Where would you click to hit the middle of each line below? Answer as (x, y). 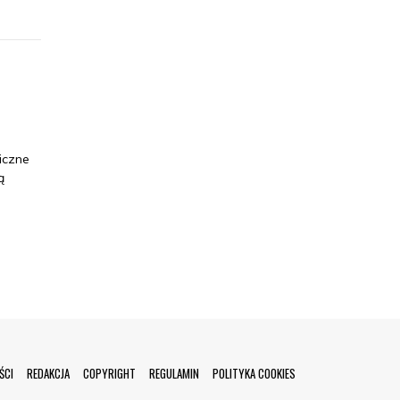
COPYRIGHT (109, 373)
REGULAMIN (174, 373)
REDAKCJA (48, 373)
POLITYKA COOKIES (254, 373)
